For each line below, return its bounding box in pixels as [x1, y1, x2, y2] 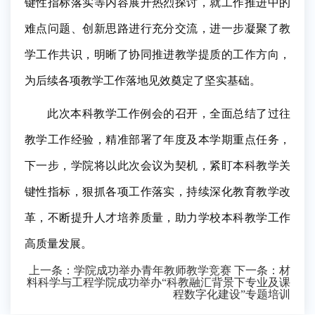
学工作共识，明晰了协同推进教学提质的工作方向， [25, 48, 290, 60]
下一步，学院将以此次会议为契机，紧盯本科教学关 [25, 159, 290, 172]
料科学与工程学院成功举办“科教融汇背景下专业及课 [27, 276, 290, 288]
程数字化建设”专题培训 [173, 288, 290, 300]
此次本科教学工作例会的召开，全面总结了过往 [47, 107, 290, 120]
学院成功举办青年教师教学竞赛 [74, 264, 231, 276]
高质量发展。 [25, 237, 92, 250]
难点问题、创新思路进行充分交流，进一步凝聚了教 [25, 22, 290, 34]
